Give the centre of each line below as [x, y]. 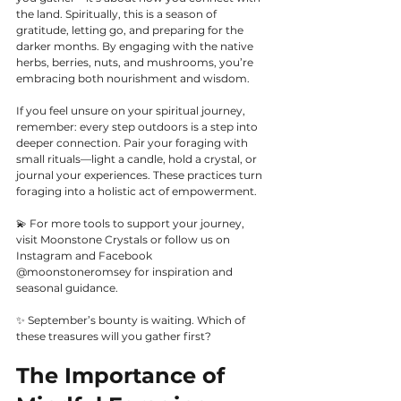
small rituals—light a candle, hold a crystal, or [138, 159]
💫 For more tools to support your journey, [132, 224]
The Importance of [124, 376]
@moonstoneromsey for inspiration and [126, 272]
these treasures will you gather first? [115, 337]
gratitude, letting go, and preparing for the [131, 30]
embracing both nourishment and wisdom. [133, 79]
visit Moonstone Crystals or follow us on [124, 240]
